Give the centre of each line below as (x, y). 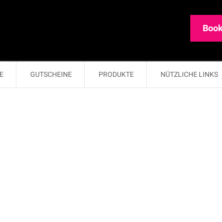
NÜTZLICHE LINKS (189, 74)
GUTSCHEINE (51, 74)
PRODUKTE (116, 74)
